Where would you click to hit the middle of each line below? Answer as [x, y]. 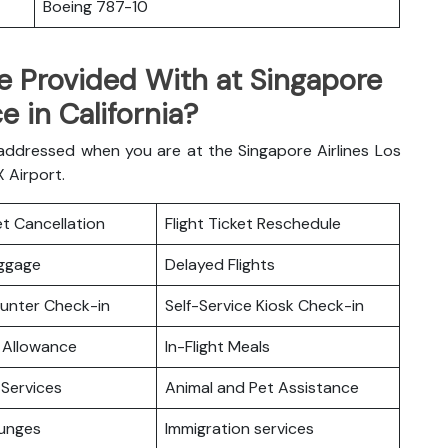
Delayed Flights [220, 264]
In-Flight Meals [219, 346]
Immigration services [239, 428]
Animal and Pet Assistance [264, 387]
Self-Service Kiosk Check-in [264, 305]
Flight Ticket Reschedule [253, 223]
